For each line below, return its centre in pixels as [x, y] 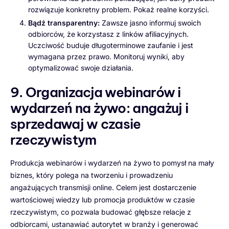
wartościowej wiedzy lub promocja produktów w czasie [102, 199]
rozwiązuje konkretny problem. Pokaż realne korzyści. [119, 9]
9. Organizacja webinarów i [96, 93]
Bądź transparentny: [64, 23]
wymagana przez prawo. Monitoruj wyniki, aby [106, 57]
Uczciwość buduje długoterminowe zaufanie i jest [111, 45]
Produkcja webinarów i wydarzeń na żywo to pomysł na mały [112, 163]
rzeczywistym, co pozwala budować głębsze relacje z [101, 212]
